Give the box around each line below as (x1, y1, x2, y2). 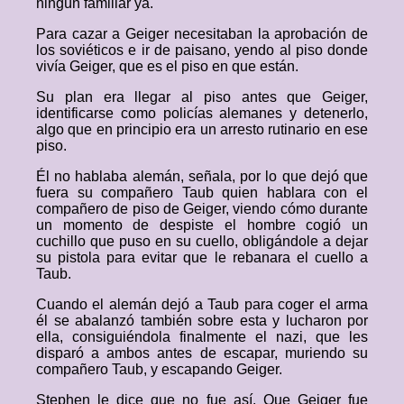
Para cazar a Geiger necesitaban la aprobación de (36, 26, 368, 41)
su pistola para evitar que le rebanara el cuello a (36, 250, 368, 265)
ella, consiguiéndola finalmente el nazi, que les (36, 329, 368, 344)
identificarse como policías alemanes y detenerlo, (36, 106, 368, 121)
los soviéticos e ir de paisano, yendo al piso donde (36, 42, 368, 58)
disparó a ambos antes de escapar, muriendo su (36, 345, 368, 361)
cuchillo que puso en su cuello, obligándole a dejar (36, 234, 368, 249)
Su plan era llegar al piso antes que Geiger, (36, 89, 368, 105)
